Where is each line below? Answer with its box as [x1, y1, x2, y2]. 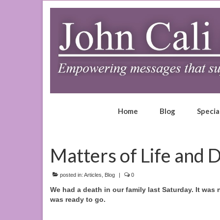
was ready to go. [50, 195, 106, 204]
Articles [84, 172, 102, 178]
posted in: [58, 172, 84, 178]
